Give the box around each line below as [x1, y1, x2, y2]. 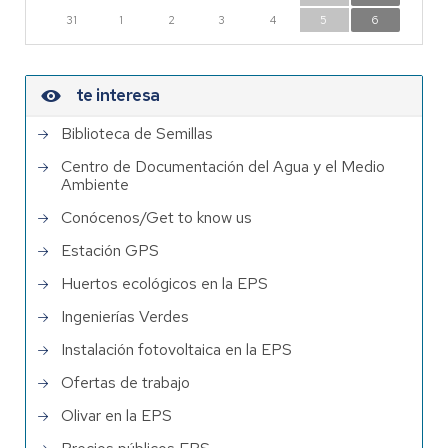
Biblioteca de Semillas [61, 122, 213, 144]
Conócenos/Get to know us [61, 206, 252, 228]
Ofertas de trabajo [61, 371, 190, 393]
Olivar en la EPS [61, 404, 172, 426]
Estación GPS [61, 239, 159, 261]
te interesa [76, 84, 160, 107]
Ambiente [61, 173, 129, 195]
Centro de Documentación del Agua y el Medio [61, 155, 385, 177]
